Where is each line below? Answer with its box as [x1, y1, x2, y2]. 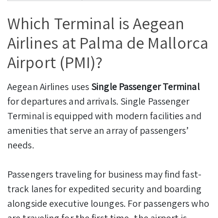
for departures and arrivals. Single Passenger [7, 94, 190, 108]
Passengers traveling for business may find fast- [7, 167, 201, 181]
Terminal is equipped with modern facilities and [7, 109, 201, 122]
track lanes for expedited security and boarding [7, 182, 201, 195]
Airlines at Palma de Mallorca [7, 31, 208, 54]
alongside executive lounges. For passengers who [7, 197, 209, 210]
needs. [7, 138, 34, 151]
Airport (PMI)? [7, 51, 103, 73]
